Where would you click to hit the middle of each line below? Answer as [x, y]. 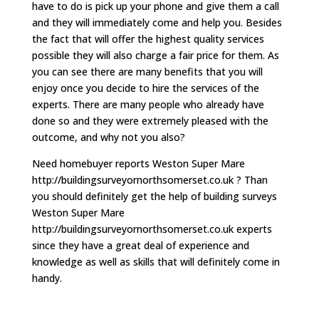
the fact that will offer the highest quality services [148, 39]
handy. [47, 278]
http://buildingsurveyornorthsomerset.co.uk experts [152, 229]
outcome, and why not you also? [108, 137]
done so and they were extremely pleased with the [150, 121]
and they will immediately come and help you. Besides [157, 22]
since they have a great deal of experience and [140, 245]
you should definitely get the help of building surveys [154, 196]
